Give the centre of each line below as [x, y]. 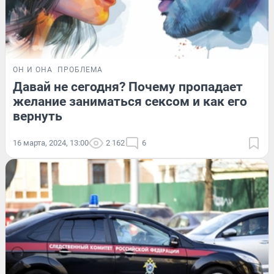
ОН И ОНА [33, 69]
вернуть [38, 116]
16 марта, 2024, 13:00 [51, 143]
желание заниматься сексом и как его [130, 101]
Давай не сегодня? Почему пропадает [128, 87]
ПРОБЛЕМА [80, 69]
